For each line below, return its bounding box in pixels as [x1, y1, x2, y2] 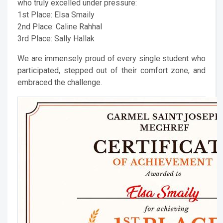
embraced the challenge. [17, 77, 102, 87]
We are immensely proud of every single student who [17, 53, 206, 63]
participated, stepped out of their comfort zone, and [17, 65, 206, 75]
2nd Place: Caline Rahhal [17, 21, 102, 31]
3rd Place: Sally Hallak [17, 33, 95, 43]
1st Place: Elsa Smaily [17, 9, 95, 19]
